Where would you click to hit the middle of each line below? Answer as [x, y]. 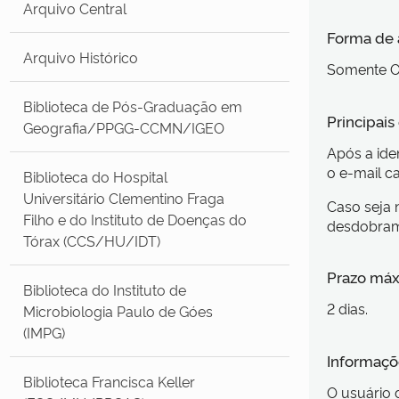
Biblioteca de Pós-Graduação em [133, 106]
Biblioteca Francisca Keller [110, 381]
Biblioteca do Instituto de [105, 289]
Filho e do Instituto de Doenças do [135, 219]
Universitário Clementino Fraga [124, 197]
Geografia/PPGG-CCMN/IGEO [124, 127]
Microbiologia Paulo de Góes [118, 310]
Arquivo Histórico [81, 57]
